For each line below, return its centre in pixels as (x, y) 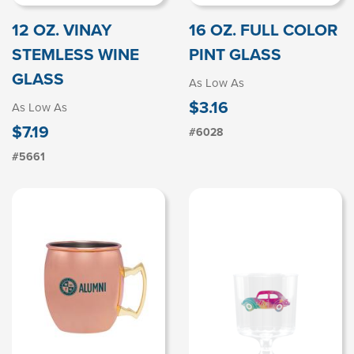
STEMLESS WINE (75, 54)
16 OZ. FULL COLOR (264, 29)
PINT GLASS (235, 54)
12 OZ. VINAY (62, 29)
